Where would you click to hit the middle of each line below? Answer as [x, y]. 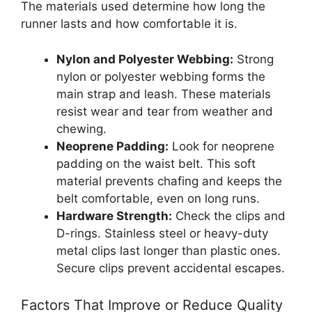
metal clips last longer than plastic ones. [169, 250]
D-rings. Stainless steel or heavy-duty [162, 233]
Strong [253, 59]
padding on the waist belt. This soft [156, 163]
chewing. [81, 128]
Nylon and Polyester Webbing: [145, 59]
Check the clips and [229, 216]
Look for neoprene [221, 146]
